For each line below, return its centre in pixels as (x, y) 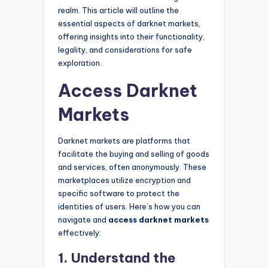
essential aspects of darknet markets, (129, 24)
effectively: (80, 233)
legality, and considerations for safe (125, 50)
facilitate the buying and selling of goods (134, 154)
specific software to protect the (119, 194)
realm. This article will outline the (118, 10)
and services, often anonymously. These (132, 167)
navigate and (83, 220)
